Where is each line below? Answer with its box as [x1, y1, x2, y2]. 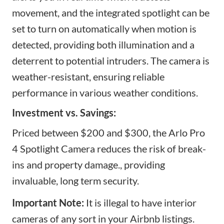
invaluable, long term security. [12, 174, 139, 187]
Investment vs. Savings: [12, 106, 116, 119]
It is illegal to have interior [84, 196, 196, 209]
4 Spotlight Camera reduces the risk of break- [12, 142, 206, 155]
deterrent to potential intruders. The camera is [12, 54, 209, 67]
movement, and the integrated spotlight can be [12, 6, 209, 19]
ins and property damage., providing [12, 158, 165, 171]
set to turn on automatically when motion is [12, 22, 196, 35]
